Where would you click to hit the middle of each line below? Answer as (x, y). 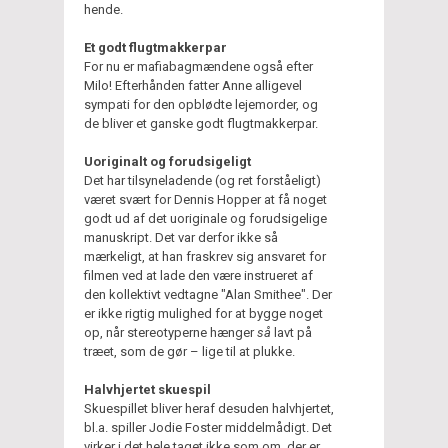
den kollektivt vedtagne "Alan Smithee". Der (208, 294)
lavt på (291, 332)
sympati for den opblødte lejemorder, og (201, 104)
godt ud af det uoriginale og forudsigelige (205, 218)
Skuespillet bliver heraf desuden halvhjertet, (209, 408)
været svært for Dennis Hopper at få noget (205, 199)
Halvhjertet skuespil (147, 389)
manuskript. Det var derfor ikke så (181, 237)
